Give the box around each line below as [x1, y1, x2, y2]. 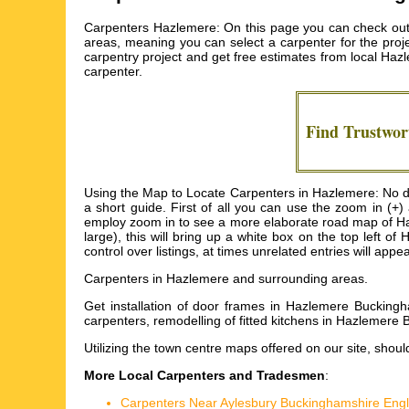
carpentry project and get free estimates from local [84, 49, 382, 65]
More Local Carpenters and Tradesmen [84, 368, 325, 383]
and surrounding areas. [229, 271, 368, 287]
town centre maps [154, 341, 257, 356]
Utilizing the [84, 341, 154, 356]
